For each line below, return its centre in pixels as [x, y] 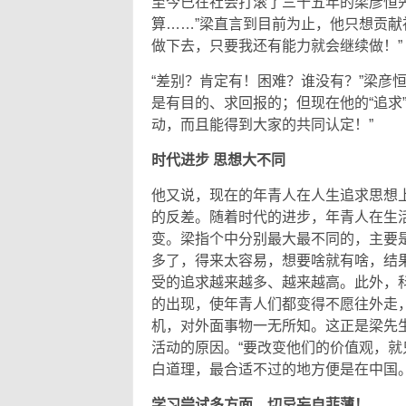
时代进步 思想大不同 [218, 160]
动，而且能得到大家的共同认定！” [262, 125]
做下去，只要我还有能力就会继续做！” [277, 46]
